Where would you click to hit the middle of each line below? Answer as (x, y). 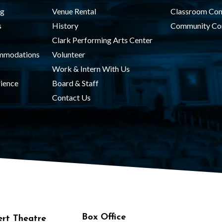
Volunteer (68, 54)
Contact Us (71, 97)
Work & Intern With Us (91, 69)
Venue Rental (74, 11)
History (65, 26)
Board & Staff (75, 83)
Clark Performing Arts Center (102, 40)
